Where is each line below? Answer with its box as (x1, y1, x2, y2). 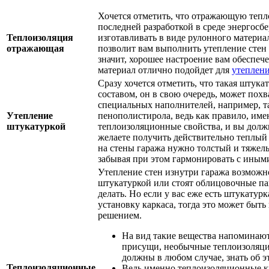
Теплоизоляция (7, 32, 73, 43)
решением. (98, 210, 142, 221)
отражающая (7, 43, 64, 54)
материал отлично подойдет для (98, 65, 232, 76)
